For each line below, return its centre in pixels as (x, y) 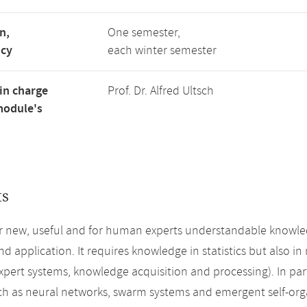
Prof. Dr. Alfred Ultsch (161, 91)
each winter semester (162, 51)
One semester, (144, 33)
